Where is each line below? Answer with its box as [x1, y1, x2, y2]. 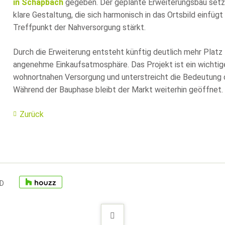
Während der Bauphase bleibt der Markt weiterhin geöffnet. [13, 85, 223, 95]
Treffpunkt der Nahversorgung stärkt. [13, 23, 146, 33]
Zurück [20, 109, 44, 120]
